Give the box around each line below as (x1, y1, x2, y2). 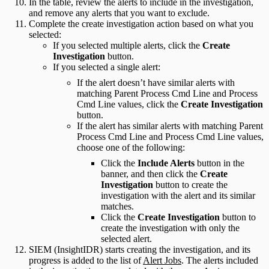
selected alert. (101, 234, 152, 244)
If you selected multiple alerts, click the (53, 40, 202, 51)
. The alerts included (181, 255, 258, 266)
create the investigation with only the (101, 223, 240, 234)
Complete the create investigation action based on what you (29, 19, 253, 29)
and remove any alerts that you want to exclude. (29, 8, 210, 19)
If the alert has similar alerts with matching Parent (77, 121, 263, 131)
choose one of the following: (77, 142, 185, 153)
